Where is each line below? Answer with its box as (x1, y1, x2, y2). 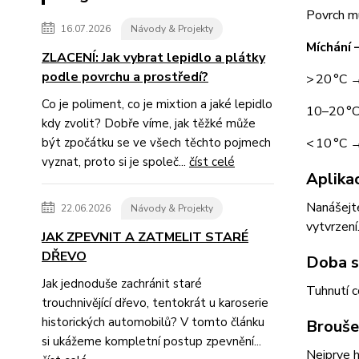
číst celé (189, 153, 235, 170)
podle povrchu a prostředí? (42, 67, 208, 86)
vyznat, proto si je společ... (42, 153, 189, 170)
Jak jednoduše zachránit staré (42, 275, 202, 292)
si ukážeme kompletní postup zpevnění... (42, 333, 261, 349)
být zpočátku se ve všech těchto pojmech (42, 134, 271, 151)
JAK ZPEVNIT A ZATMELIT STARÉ (42, 228, 248, 246)
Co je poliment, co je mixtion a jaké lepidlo (42, 95, 272, 112)
